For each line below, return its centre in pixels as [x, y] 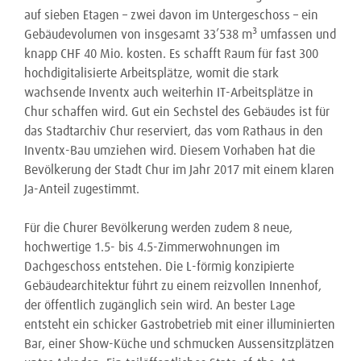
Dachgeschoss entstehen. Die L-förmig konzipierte [159, 267]
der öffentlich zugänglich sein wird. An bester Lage [160, 305]
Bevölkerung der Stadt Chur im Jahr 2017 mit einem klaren [179, 170]
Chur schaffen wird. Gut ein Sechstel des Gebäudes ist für [177, 112]
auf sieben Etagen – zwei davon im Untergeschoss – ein [171, 15]
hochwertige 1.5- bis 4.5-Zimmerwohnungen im [152, 247]
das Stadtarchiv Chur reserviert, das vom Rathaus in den [174, 131]
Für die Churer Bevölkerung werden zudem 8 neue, [158, 228]
